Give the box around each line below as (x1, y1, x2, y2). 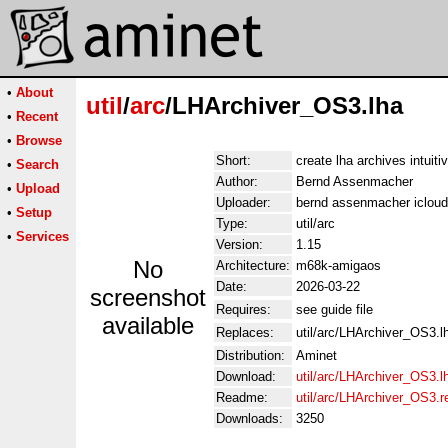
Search (16, 157, 59, 172)
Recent (16, 109, 58, 124)
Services (16, 229, 69, 244)
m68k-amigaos (296, 258, 381, 273)
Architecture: (216, 258, 290, 273)
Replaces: (216, 325, 274, 340)
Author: (216, 174, 258, 189)
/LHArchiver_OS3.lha (165, 92, 403, 119)
